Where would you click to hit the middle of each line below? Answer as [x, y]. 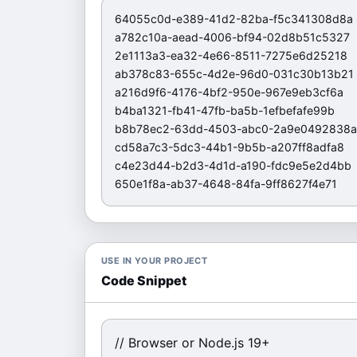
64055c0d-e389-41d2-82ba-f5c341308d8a [234, 19]
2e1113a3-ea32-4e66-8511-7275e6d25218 [231, 55]
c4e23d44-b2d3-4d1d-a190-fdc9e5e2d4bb [233, 165]
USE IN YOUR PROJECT [155, 261]
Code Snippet [144, 280]
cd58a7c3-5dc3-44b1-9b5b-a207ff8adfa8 [229, 147]
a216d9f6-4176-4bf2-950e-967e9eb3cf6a [229, 92]
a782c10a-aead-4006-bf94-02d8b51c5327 [232, 37]
